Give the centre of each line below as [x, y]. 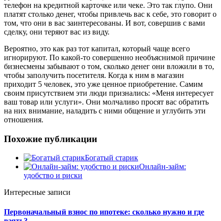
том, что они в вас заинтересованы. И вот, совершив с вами [105, 23]
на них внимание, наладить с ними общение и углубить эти [105, 110]
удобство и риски [53, 176]
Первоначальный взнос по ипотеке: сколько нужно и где [104, 212]
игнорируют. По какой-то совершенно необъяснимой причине [110, 57]
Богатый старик [111, 158]
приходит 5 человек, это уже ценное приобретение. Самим [103, 84]
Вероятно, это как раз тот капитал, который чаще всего [97, 48]
